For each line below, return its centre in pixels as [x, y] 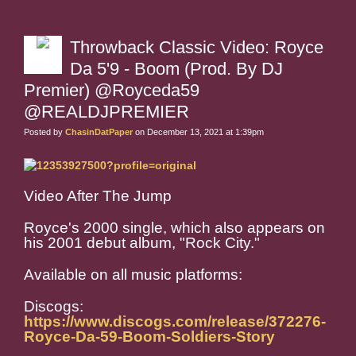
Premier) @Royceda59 [112, 91]
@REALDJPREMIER [106, 112]
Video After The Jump [98, 196]
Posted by [44, 132]
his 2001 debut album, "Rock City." [142, 243]
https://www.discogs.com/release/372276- [175, 322]
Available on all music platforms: [133, 275]
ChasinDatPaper [99, 132]
